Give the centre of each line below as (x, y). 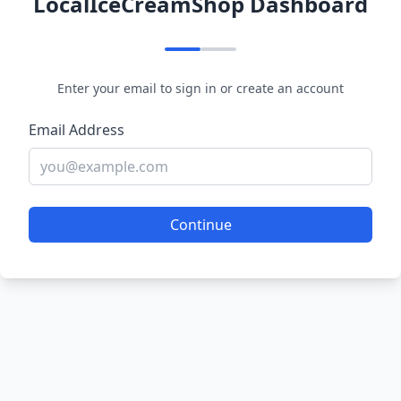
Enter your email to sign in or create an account (200, 88)
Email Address (77, 130)
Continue (200, 225)
